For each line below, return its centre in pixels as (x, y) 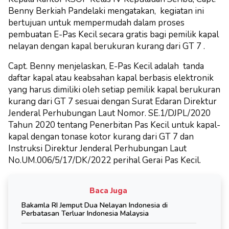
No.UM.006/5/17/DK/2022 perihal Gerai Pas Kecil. (105, 160)
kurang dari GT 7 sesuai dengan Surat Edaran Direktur (112, 101)
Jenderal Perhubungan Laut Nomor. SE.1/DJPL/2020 (109, 113)
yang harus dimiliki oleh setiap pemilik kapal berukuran (114, 89)
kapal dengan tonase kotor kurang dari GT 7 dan (101, 136)
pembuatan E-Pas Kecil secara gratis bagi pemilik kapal (113, 34)
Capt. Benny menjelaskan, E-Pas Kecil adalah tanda (106, 66)
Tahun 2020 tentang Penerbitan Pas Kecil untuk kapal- (114, 125)
